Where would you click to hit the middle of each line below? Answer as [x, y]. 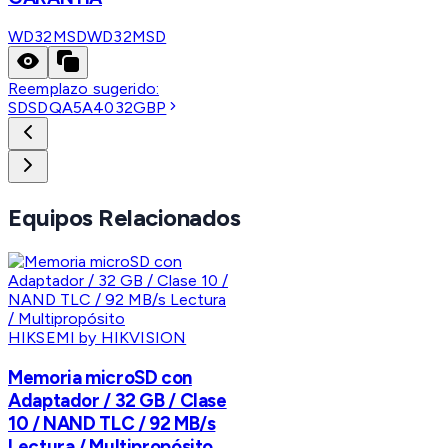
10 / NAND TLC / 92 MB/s [112, 423]
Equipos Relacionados [124, 218]
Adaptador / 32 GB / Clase [117, 400]
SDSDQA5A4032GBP [87, 108]
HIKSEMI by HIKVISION [97, 338]
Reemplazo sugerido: [84, 89]
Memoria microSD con [100, 377]
